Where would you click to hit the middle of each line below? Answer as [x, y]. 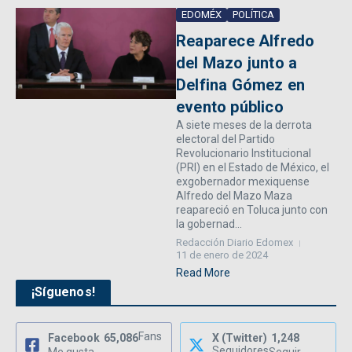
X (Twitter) [240, 338]
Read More [203, 273]
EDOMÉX [202, 15]
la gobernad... [209, 224]
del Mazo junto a [237, 63]
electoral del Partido [225, 139]
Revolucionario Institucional [244, 154]
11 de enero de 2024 [222, 255]
